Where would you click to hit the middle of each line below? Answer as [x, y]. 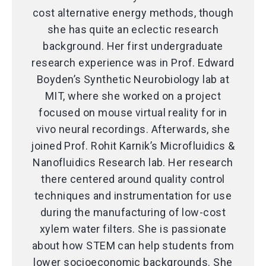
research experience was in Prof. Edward [133, 63]
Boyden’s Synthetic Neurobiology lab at [133, 80]
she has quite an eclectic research [133, 30]
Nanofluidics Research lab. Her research [133, 163]
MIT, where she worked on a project [133, 96]
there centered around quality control [133, 179]
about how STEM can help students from [133, 246]
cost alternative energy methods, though [133, 13]
